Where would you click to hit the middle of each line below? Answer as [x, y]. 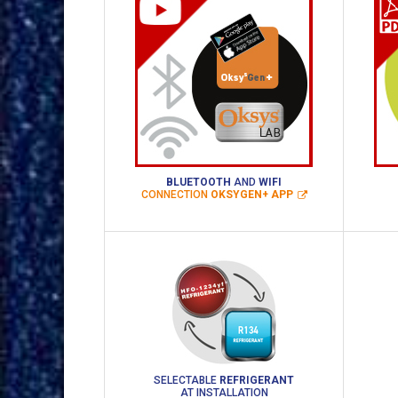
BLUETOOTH [199, 182]
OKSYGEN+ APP [251, 195]
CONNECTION [175, 195]
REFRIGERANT [255, 380]
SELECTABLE [185, 380]
